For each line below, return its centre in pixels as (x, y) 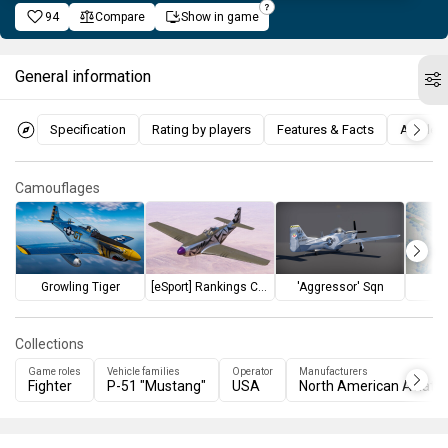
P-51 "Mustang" (156, 386)
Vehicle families (143, 371)
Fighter (50, 386)
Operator (252, 371)
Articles (422, 129)
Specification (88, 129)
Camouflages (57, 188)
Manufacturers (333, 371)
